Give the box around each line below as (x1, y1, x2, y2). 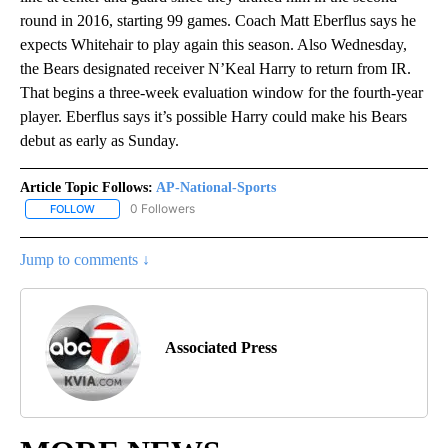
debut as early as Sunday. (20, 132, 179, 150)
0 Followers (130, 201, 195, 217)
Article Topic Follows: (20, 180, 153, 196)
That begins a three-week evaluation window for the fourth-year (20, 84, 423, 102)
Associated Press (165, 339, 277, 357)
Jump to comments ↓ (20, 251, 150, 269)
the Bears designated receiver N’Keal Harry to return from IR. (20, 60, 411, 78)
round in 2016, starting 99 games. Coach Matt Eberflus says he (20, 12, 416, 30)
